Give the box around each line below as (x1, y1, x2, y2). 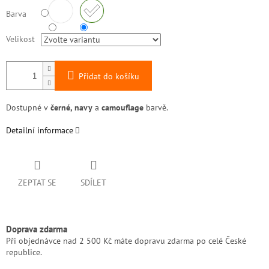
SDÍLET (80, 177, 106, 189)
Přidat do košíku (79, 71, 139, 82)
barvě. (144, 102, 168, 113)
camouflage (101, 102, 144, 113)
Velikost (6, 34, 35, 45)
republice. (6, 247, 42, 258)
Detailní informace (6, 125, 73, 136)
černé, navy (48, 102, 92, 113)
